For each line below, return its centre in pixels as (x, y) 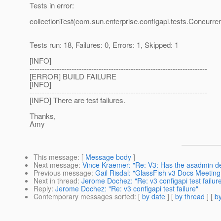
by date (154, 197)
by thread (190, 197)
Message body (108, 157)
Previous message (62, 173)
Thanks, (43, 116)
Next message (56, 165)
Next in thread (55, 181)
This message (55, 157)
